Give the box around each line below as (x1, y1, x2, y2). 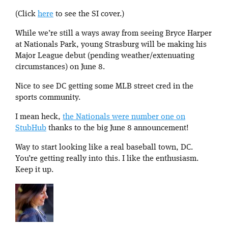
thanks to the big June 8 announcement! (46, 124, 189, 133)
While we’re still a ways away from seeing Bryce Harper (15, 30, 212, 38)
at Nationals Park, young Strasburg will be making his (15, 41, 207, 49)
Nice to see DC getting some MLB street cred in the (15, 82, 193, 91)
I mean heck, (15, 113, 63, 122)
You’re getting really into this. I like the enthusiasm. (15, 155, 198, 163)
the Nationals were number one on (63, 113, 185, 122)
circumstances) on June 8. (15, 63, 105, 72)
